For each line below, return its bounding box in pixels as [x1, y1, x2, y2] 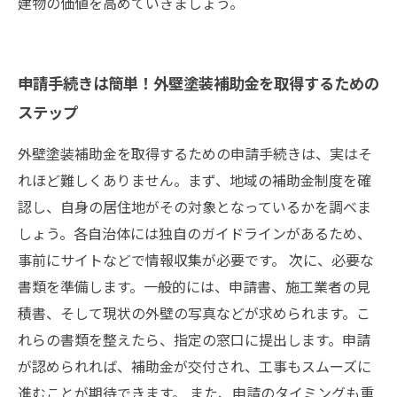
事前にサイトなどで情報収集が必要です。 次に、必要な [18, 249, 374, 270]
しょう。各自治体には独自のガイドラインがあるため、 [18, 222, 371, 244]
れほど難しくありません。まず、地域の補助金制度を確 [18, 169, 371, 191]
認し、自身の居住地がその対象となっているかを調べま [18, 196, 371, 217]
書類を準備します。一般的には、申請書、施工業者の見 [18, 276, 370, 297]
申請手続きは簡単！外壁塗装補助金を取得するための [18, 71, 379, 94]
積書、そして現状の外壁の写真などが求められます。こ [18, 302, 370, 323]
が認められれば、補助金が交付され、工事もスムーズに [18, 355, 371, 377]
